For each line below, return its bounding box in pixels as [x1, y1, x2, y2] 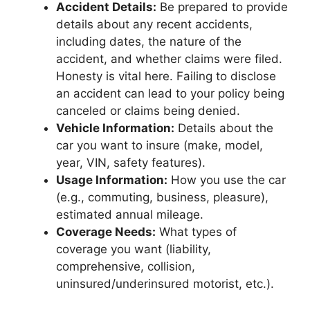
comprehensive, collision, [56, 259, 195, 273]
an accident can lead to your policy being [56, 86, 284, 100]
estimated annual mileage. [56, 208, 203, 221]
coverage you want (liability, [56, 242, 211, 256]
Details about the [174, 121, 273, 135]
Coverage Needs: [56, 225, 156, 239]
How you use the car [167, 173, 286, 187]
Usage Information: [56, 173, 167, 187]
